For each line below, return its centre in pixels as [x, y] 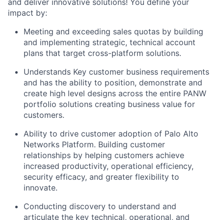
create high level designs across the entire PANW [115, 93]
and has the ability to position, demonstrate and [113, 82]
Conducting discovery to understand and [100, 206]
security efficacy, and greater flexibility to [101, 177]
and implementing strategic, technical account [110, 42]
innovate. [41, 187]
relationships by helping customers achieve [104, 155]
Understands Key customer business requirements [116, 71]
